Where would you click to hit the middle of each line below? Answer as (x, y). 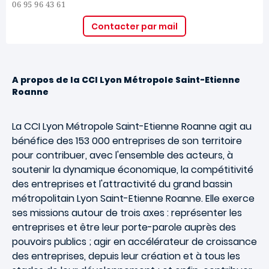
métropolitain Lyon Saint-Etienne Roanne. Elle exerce (133, 198)
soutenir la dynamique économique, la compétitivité (133, 170)
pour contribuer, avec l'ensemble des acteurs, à (122, 155)
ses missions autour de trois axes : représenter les (127, 213)
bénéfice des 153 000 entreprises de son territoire (127, 141)
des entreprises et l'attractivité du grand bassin (122, 184)
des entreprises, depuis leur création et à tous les (126, 256)
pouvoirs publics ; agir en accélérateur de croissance (134, 242)
